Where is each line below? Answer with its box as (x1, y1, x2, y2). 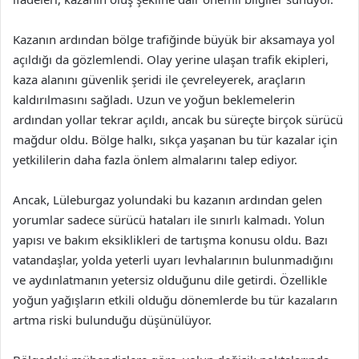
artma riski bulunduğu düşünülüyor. (13, 312, 212, 328)
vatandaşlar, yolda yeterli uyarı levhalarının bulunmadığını (13, 252, 333, 268)
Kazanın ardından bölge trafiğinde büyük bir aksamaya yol (13, 31, 335, 47)
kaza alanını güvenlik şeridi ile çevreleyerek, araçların (13, 71, 305, 87)
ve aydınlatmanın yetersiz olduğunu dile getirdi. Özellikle (13, 272, 327, 288)
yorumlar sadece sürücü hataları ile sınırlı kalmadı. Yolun (13, 212, 325, 228)
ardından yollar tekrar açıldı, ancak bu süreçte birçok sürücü (13, 111, 343, 127)
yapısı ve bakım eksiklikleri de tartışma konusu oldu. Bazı (13, 232, 328, 248)
